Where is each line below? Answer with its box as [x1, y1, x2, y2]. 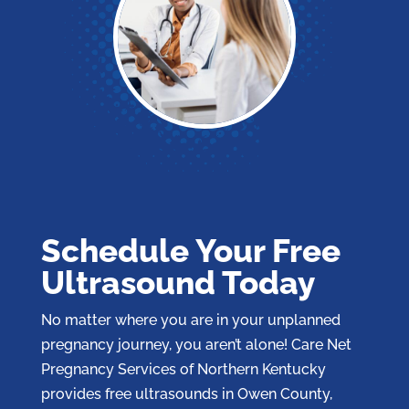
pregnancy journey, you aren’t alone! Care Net [40, 335, 351, 353]
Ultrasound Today [40, 263, 315, 301]
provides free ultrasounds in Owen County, [40, 384, 332, 403]
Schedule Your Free [40, 231, 341, 269]
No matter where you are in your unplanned [40, 310, 341, 329]
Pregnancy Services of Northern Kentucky [40, 360, 326, 378]
